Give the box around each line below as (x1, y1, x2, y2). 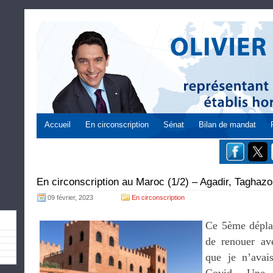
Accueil (44, 120, 71, 129)
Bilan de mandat (199, 120, 256, 129)
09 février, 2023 (48, 194, 93, 201)
